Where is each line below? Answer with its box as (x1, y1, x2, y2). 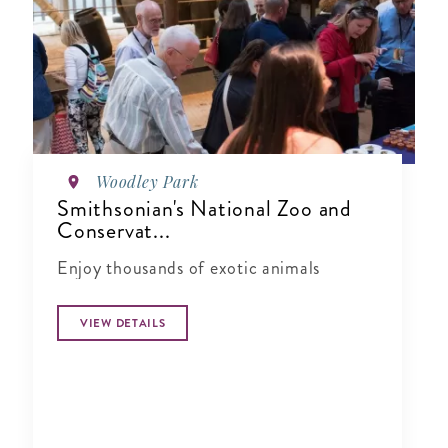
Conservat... (57, 215, 171, 247)
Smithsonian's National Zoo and (57, 193, 352, 225)
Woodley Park (96, 171, 199, 193)
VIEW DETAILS (80, 315, 166, 332)
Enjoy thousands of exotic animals (57, 255, 321, 282)
